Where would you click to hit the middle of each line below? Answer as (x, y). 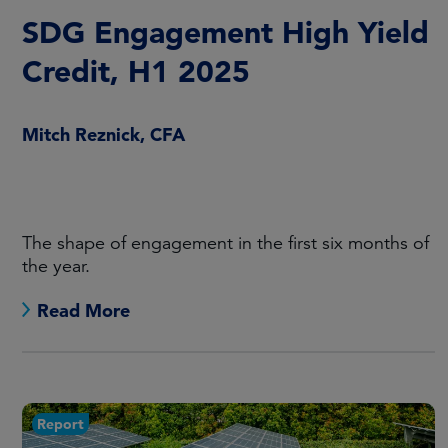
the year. (56, 266)
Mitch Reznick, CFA (103, 134)
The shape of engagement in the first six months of (225, 243)
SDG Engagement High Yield (225, 32)
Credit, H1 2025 (140, 71)
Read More (83, 310)
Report (60, 424)
